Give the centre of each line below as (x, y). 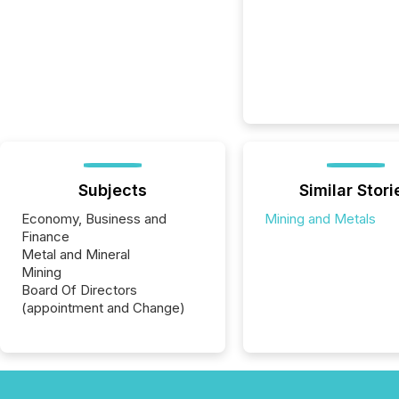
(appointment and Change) (103, 308)
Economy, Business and (94, 219)
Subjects (112, 190)
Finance (45, 236)
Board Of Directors (79, 290)
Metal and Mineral (76, 254)
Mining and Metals (320, 219)
